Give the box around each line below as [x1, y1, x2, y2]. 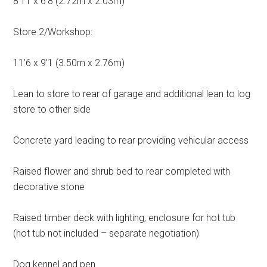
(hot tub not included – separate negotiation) [13, 227, 200, 239]
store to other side [13, 103, 91, 115]
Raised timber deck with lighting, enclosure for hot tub [13, 212, 236, 223]
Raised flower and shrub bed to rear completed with [13, 165, 231, 177]
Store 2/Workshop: [13, 26, 93, 38]
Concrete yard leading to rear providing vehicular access [13, 134, 249, 146]
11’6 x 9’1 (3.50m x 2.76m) [13, 57, 125, 69]
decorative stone [13, 181, 85, 193]
